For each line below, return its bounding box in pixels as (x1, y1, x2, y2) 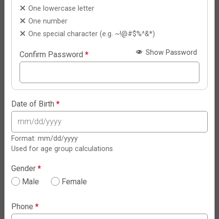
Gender (11, 164, 38, 174)
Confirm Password (20, 50, 86, 60)
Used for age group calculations (11, 145, 113, 153)
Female (62, 177, 88, 187)
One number (28, 17, 68, 26)
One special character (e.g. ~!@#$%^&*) (28, 30, 155, 39)
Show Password (143, 48, 197, 57)
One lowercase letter (28, 4, 95, 13)
